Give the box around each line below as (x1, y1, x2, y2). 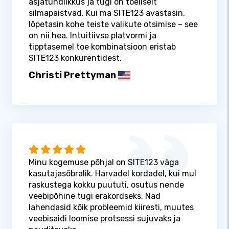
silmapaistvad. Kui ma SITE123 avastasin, (29, 8, 185, 18)
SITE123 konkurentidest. (29, 53, 122, 63)
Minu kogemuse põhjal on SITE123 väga (29, 157, 179, 167)
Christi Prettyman (29, 70, 116, 81)
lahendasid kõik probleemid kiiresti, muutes (29, 202, 194, 212)
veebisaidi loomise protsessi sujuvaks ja (29, 213, 180, 223)
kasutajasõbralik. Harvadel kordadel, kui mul (29, 168, 196, 178)
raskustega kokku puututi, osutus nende (29, 179, 184, 190)
